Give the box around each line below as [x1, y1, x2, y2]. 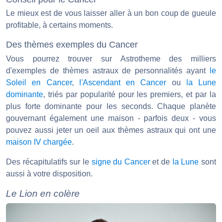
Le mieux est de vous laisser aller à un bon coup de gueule [6, 9, 216, 18]
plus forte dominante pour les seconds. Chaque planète [6, 102, 216, 111]
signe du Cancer [91, 157, 150, 166]
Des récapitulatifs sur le [6, 157, 92, 166]
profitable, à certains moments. [6, 21, 113, 30]
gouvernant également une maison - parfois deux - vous [6, 113, 216, 122]
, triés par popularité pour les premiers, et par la [43, 90, 216, 99]
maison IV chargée [6, 137, 72, 146]
